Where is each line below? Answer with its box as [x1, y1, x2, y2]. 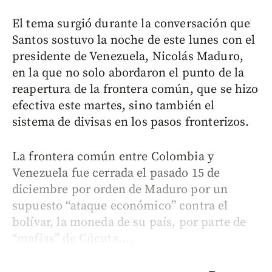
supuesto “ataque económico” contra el [12, 198, 228, 214]
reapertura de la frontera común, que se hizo [12, 81, 259, 97]
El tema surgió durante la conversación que [12, 16, 251, 32]
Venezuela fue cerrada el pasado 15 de [12, 165, 220, 181]
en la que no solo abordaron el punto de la [12, 65, 245, 81]
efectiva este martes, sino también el [12, 98, 215, 114]
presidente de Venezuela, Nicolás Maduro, [12, 49, 243, 64]
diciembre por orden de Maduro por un [12, 182, 228, 197]
